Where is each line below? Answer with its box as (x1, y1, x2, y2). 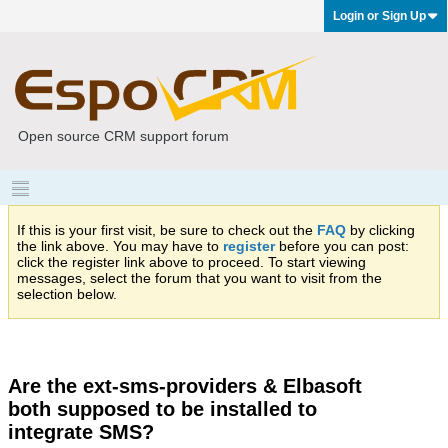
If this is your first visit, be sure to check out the (17, 222, 317, 238)
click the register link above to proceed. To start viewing (17, 254, 366, 270)
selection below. (17, 286, 117, 302)
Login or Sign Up (333, 9, 426, 23)
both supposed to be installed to (8, 398, 317, 420)
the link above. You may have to (17, 238, 223, 254)
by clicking (346, 222, 415, 238)
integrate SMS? (8, 421, 154, 443)
